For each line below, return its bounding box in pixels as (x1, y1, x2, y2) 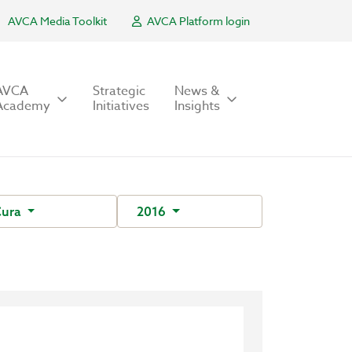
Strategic (93, 82, 145, 101)
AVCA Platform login (145, 13, 250, 28)
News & (174, 82, 219, 101)
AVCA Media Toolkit (8, 13, 107, 28)
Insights (174, 97, 220, 115)
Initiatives (93, 97, 149, 115)
